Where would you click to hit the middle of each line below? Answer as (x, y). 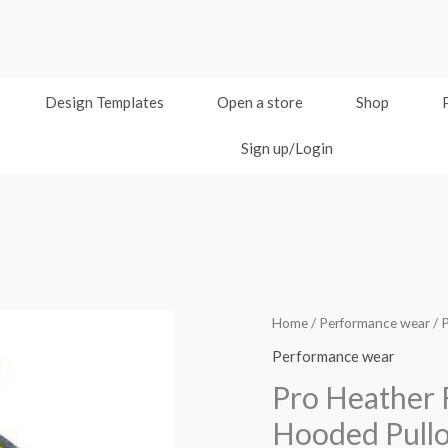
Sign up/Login (286, 148)
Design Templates (104, 102)
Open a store (259, 102)
